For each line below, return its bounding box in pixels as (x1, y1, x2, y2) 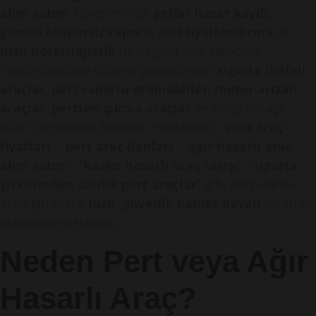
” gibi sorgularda (197, 176, 294, 193)
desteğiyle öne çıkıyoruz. (116, 42, 265, 59)
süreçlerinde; (69, 4, 154, 21)
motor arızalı (214, 80, 298, 97)
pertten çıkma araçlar (51, 99, 191, 116)
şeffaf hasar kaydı (154, 4, 268, 21)
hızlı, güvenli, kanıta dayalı (88, 195, 261, 212)
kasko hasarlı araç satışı (84, 157, 238, 174)
